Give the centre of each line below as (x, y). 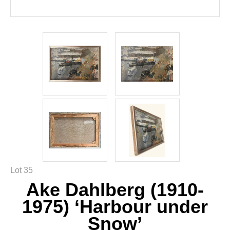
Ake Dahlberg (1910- (115, 189)
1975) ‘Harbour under (115, 206)
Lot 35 (21, 170)
